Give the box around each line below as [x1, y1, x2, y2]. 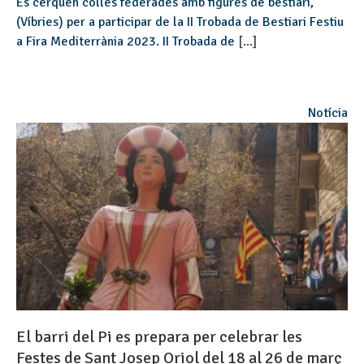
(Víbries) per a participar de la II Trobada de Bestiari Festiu [16, 14, 344, 31]
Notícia [308, 105, 348, 122]
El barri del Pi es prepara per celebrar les [16, 327, 302, 348]
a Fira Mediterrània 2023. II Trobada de [16, 33, 238, 50]
